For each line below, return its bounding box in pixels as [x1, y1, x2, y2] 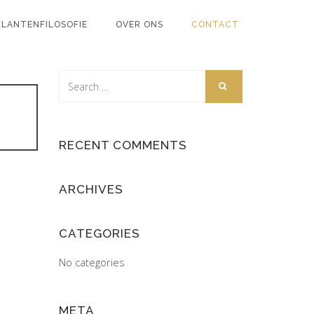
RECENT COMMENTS [58, 138, 187, 152]
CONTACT [191, 20, 239, 29]
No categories [58, 255, 125, 269]
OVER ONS [116, 20, 163, 29]
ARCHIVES [58, 182, 123, 196]
